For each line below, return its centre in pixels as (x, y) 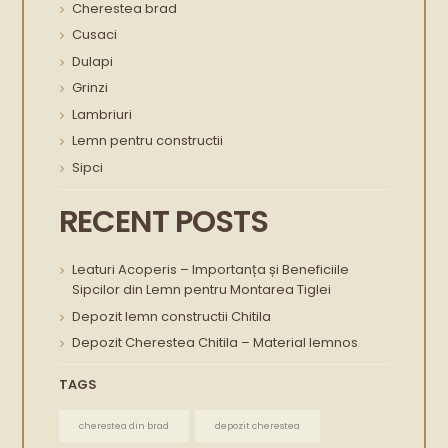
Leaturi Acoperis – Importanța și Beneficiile (210, 270)
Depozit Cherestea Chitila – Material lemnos (214, 343)
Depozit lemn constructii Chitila (171, 316)
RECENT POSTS (163, 221)
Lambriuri (101, 114)
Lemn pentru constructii (147, 141)
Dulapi (92, 61)
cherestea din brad (123, 426)
